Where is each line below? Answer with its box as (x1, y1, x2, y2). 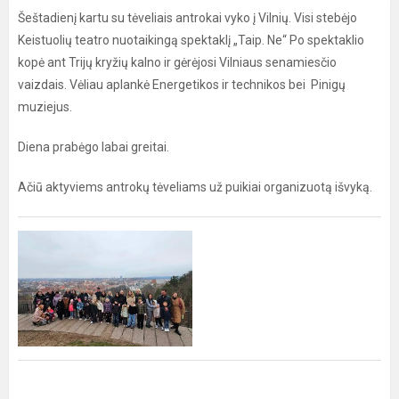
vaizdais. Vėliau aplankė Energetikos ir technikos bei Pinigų (18, 77, 346, 92)
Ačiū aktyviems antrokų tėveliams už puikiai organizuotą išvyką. (18, 180, 372, 194)
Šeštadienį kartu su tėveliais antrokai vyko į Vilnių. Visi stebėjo (18, 11, 357, 25)
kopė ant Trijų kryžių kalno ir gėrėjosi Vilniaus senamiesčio (18, 55, 337, 69)
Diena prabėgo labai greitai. (18, 140, 169, 154)
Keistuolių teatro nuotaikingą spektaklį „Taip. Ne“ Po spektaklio (18, 33, 364, 47)
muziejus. (18, 100, 72, 114)
